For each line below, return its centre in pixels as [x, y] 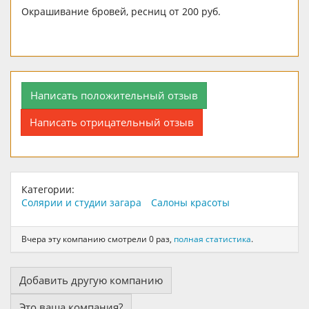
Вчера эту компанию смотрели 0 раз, [98, 239]
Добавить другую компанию [91, 280]
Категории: [48, 189]
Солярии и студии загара [81, 202]
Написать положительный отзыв [114, 95]
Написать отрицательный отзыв [112, 122]
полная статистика [212, 239]
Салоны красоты [190, 202]
